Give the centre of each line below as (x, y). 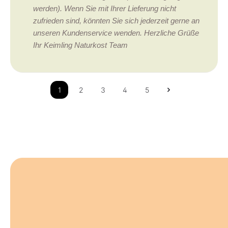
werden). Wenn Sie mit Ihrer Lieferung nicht (105, 8)
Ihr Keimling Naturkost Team (80, 45)
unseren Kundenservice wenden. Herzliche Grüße (116, 33)
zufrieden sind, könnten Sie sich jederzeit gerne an (116, 20)
